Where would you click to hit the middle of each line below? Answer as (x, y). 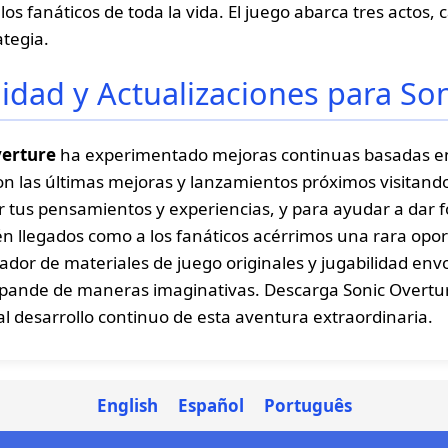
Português (307, 405)
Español (210, 405)
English (127, 405)
